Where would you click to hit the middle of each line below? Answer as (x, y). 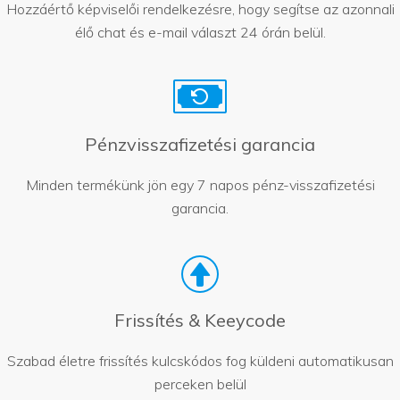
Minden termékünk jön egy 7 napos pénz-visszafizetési (200, 184)
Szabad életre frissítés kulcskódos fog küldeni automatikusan (200, 360)
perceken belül (200, 383)
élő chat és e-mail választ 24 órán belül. (200, 32)
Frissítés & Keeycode (200, 320)
